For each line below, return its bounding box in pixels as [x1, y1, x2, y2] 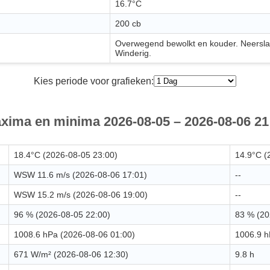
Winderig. [115, 48, 151, 58]
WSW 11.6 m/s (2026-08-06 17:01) [14, 170, 147, 180]
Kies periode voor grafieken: [34, 75, 154, 86]
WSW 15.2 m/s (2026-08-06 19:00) [14, 190, 148, 200]
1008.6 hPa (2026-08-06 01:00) [14, 230, 135, 240]
